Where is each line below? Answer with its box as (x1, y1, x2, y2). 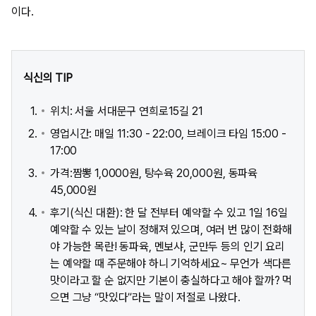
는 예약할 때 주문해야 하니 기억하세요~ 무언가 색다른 (50, 257, 292, 271)
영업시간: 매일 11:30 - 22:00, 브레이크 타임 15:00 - (50, 127, 286, 141)
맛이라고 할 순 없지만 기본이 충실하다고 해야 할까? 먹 (50, 274, 293, 288)
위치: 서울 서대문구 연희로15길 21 (50, 104, 203, 119)
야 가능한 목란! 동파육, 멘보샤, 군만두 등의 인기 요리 (50, 240, 285, 254)
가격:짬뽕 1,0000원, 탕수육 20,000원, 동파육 (50, 166, 258, 181)
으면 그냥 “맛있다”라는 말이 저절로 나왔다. (50, 291, 241, 305)
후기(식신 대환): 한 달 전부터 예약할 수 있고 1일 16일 (50, 206, 288, 220)
